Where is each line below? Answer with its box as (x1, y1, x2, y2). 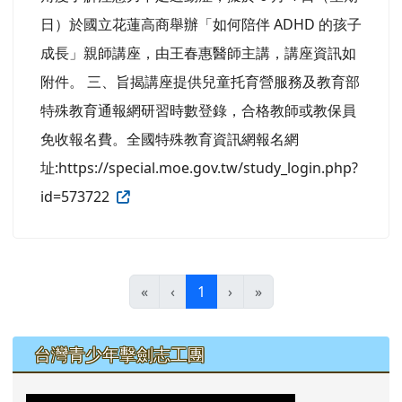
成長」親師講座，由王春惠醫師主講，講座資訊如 (40, 42, 356, 63)
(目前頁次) (204, 280, 271, 301)
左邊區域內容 (12, 333, 146, 364)
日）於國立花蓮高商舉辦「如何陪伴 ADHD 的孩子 (40, 13, 362, 34)
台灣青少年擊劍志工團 (34, 341, 205, 366)
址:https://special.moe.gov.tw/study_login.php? (40, 157, 358, 178)
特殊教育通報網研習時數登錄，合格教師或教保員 (40, 100, 356, 120)
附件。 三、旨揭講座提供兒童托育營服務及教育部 (40, 71, 360, 92)
